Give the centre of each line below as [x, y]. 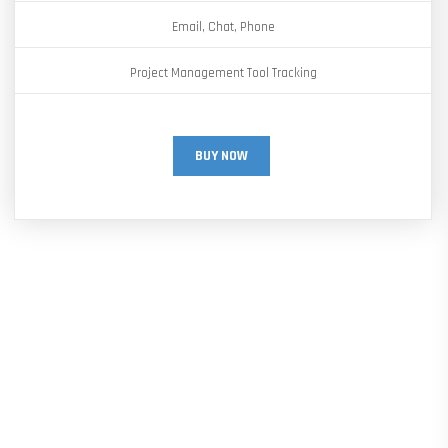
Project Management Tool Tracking [223, 73]
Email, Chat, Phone [223, 27]
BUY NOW [221, 156]
